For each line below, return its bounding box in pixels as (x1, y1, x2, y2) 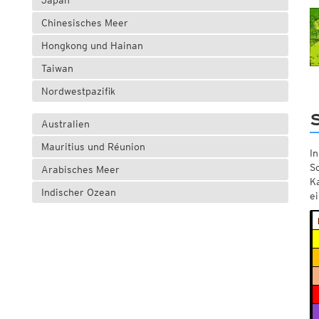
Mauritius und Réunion (41, 141, 145, 153)
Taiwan (41, 63, 73, 75)
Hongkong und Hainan (41, 40, 143, 52)
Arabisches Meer (41, 164, 120, 176)
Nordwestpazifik (41, 85, 115, 98)
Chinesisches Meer (41, 17, 128, 29)
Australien (41, 118, 90, 130)
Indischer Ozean (41, 187, 116, 199)
